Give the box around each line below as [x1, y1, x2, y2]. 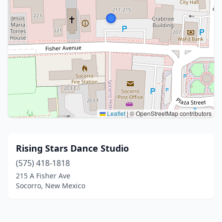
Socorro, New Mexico [16, 181, 85, 190]
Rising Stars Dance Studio [16, 142, 129, 154]
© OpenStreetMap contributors [128, 109, 212, 117]
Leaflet [106, 109, 125, 117]
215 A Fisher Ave [16, 171, 70, 180]
